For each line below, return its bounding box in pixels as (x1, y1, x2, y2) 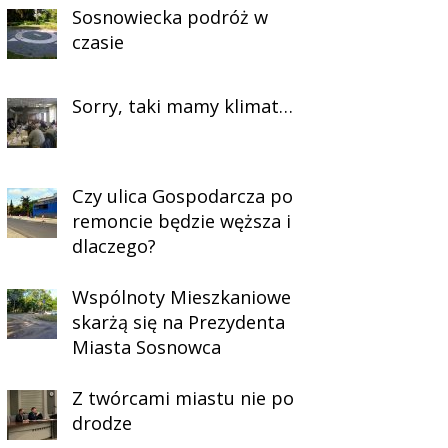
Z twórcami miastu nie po (72, 385, 295, 410)
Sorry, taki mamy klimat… (72, 94, 294, 119)
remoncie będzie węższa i (72, 209, 292, 234)
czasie (72, 29, 125, 54)
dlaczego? (72, 234, 157, 259)
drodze (72, 410, 133, 435)
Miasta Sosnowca (72, 335, 222, 360)
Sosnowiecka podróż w (72, 4, 269, 29)
